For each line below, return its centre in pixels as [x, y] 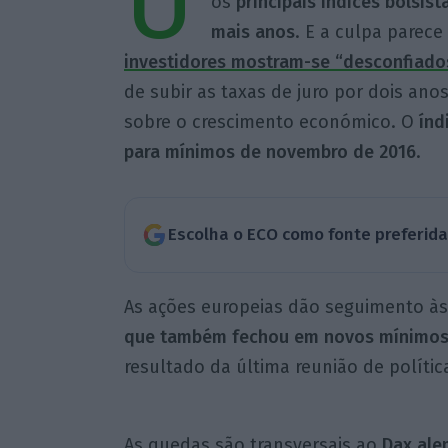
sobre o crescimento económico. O [271, 122]
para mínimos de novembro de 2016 [269, 152]
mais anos [252, 32]
